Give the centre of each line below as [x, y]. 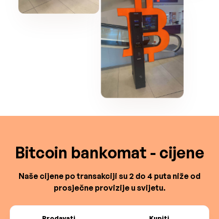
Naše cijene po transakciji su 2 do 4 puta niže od [109, 176]
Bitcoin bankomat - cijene [109, 153]
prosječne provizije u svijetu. [109, 188]
